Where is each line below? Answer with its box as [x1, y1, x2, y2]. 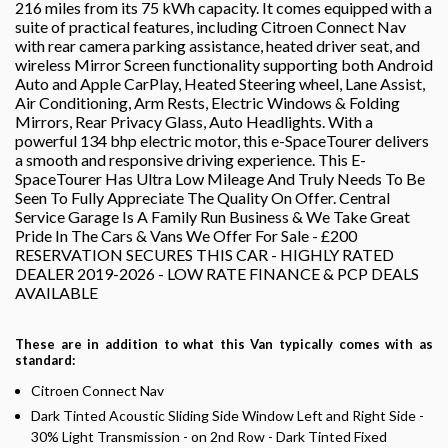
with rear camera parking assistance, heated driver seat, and [15, 35, 420, 55]
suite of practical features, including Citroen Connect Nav [15, 16, 406, 36]
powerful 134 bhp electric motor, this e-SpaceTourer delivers [15, 130, 429, 150]
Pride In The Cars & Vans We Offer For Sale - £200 [15, 225, 357, 245]
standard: [15, 351, 75, 368]
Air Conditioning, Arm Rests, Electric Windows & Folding [15, 92, 400, 112]
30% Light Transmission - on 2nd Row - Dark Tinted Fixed [31, 427, 387, 445]
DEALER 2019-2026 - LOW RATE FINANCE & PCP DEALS [15, 263, 419, 283]
